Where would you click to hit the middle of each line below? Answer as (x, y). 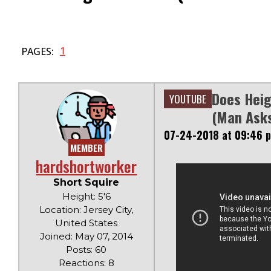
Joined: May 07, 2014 (86, 236)
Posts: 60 (87, 250)
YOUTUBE (188, 99)
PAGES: (38, 51)
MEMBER (86, 148)
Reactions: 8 (86, 263)
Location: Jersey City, (87, 210)
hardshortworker (87, 166)
